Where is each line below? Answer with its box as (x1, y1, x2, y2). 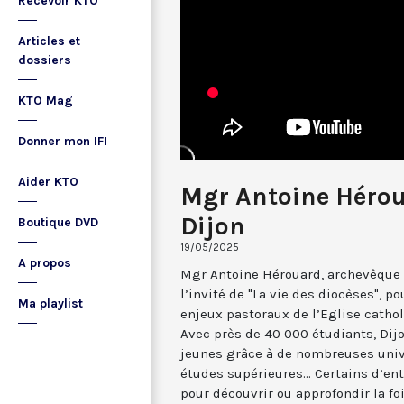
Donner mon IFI (18, 133, 107, 149)
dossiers (18, 52, 71, 68)
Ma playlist (18, 296, 83, 311)
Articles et (18, 33, 80, 49)
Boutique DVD (18, 215, 98, 230)
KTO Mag (18, 93, 73, 108)
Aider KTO (18, 174, 78, 189)
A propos (18, 255, 71, 271)
